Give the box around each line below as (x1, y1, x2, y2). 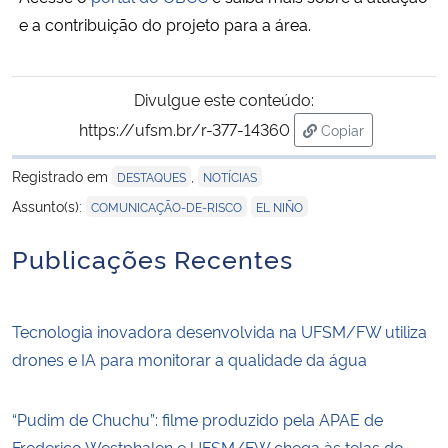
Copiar (321, 120, 364, 140)
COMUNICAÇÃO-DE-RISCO (91, 198, 242, 216)
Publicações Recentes (12, 240, 293, 276)
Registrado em (12, 166, 112, 186)
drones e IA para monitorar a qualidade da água (12, 348, 367, 371)
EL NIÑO (256, 198, 303, 216)
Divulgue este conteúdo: (134, 88, 314, 111)
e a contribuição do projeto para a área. (19, 13, 311, 36)
